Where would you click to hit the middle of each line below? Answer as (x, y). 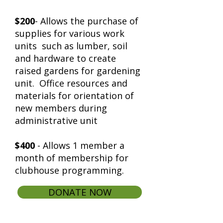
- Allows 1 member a (80, 145)
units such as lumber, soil (71, 46)
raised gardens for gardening (78, 70)
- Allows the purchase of (87, 21)
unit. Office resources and (71, 83)
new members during (61, 108)
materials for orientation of (74, 95)
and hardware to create (65, 58)
